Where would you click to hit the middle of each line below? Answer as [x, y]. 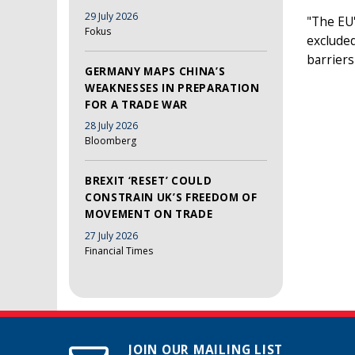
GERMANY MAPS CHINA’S [155, 71]
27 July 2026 [111, 235]
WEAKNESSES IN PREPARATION [172, 88]
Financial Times [119, 250]
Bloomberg [111, 141]
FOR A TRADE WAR [136, 104]
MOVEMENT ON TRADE [149, 214]
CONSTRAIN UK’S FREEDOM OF [171, 198]
